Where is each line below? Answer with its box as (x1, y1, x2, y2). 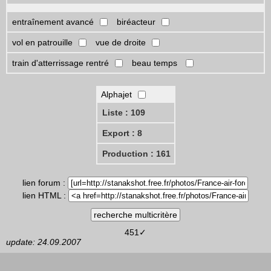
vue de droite (96, 37, 146, 47)
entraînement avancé (12, 16, 94, 27)
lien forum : (22, 177, 68, 188)
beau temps (132, 57, 180, 68)
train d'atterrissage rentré (12, 57, 109, 68)
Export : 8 (102, 128, 142, 138)
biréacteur (117, 16, 155, 27)
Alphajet (100, 89, 132, 99)
